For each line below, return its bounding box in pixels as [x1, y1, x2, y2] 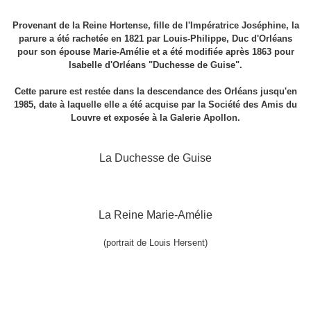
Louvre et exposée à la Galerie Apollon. [71, 112, 240, 124]
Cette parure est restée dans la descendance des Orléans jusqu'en [14, 86, 297, 97]
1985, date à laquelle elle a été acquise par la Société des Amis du [14, 99, 297, 110]
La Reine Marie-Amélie [99, 209, 212, 221]
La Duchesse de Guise [99, 152, 212, 165]
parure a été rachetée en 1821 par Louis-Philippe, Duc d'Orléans [19, 33, 292, 44]
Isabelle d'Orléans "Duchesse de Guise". [69, 60, 242, 71]
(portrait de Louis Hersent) [103, 237, 208, 249]
